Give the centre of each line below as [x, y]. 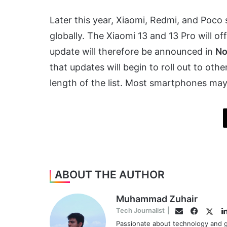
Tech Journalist [140, 211]
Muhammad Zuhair [157, 199]
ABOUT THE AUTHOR [110, 175]
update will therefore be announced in [133, 52]
